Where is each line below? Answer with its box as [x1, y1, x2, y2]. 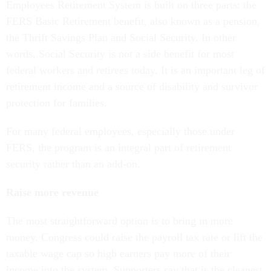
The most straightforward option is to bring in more [6, 215, 233, 227]
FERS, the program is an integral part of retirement [6, 142, 231, 154]
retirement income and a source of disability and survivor [6, 80, 258, 93]
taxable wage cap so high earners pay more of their [6, 247, 230, 260]
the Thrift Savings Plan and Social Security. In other [6, 31, 236, 44]
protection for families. [6, 97, 107, 109]
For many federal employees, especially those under [6, 125, 235, 138]
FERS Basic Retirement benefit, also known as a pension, [6, 15, 260, 28]
